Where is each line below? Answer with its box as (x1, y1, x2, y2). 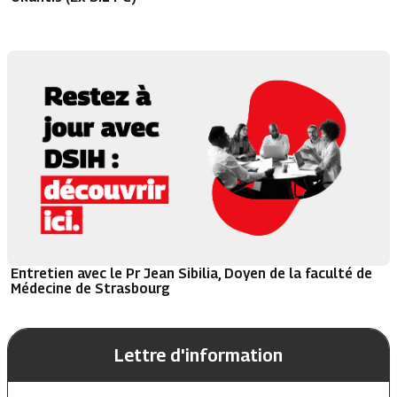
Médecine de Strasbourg (11, 279, 170, 296)
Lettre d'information (114, 344, 283, 366)
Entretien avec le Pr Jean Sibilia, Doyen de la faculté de (11, 264, 372, 281)
